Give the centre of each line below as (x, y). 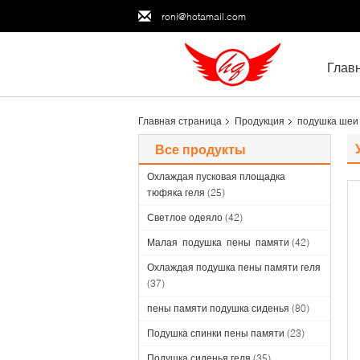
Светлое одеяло (185, 217)
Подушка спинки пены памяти (216, 333)
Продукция (260, 121)
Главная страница (180, 121)
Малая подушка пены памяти (218, 242)
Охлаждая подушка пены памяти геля (234, 267)
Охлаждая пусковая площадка (216, 176)
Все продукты (200, 149)
